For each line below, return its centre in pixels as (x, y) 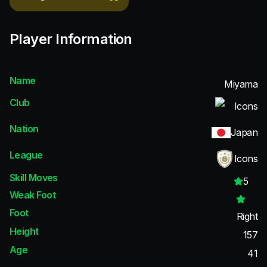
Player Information (71, 39)
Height (24, 231)
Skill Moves (34, 177)
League (26, 155)
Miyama (241, 84)
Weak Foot (32, 195)
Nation (24, 129)
